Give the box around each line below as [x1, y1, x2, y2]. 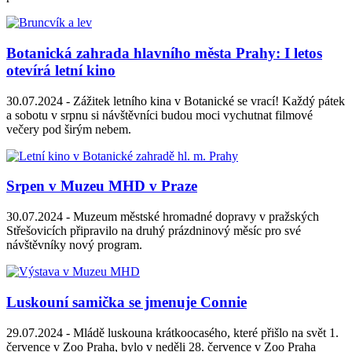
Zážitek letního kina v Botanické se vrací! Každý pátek [70, 93, 345, 108]
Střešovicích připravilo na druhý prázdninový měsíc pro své [6, 224, 301, 238]
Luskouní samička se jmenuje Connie [6, 293, 247, 310]
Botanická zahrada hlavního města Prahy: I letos [6, 45, 322, 62]
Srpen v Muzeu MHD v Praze [6, 178, 197, 195]
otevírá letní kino [6, 62, 115, 79]
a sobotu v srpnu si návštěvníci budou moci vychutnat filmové [6, 108, 313, 122]
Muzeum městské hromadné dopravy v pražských [70, 210, 319, 224]
